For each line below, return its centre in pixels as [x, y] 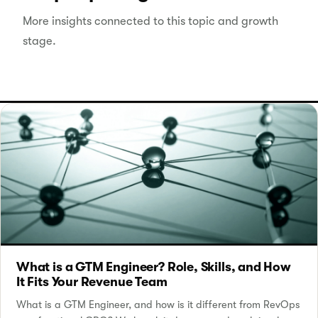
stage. [39, 40]
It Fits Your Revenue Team [92, 281]
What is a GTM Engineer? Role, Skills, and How [154, 267]
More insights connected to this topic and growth [150, 21]
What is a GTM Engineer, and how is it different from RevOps [158, 305]
